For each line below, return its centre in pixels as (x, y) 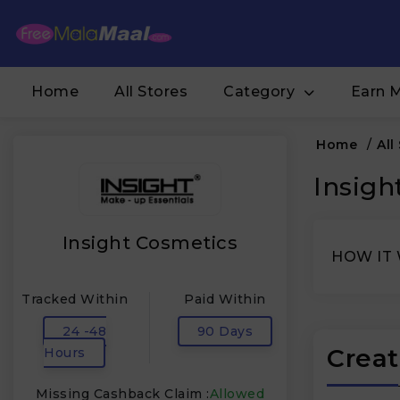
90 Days (225, 331)
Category (259, 92)
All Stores (151, 92)
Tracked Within (75, 299)
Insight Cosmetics (150, 243)
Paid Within (225, 299)
